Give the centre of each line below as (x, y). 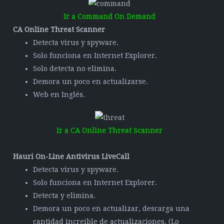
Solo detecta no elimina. (75, 68)
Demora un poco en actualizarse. (91, 81)
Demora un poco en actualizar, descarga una (111, 208)
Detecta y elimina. (64, 195)
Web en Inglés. (59, 94)
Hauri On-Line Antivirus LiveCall (71, 156)
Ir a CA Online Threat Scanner (109, 130)
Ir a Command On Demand (109, 16)
